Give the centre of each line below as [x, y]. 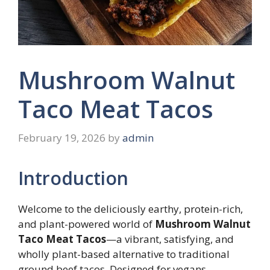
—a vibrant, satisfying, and [170, 239]
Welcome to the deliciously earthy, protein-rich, [130, 209]
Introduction [73, 178]
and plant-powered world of [86, 224]
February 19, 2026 [62, 137]
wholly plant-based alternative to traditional [124, 254]
